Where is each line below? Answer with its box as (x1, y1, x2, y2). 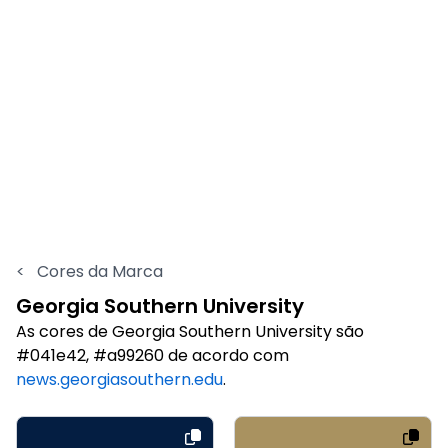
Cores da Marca (33, 259, 163, 283)
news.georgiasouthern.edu (16, 367, 223, 391)
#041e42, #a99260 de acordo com (16, 343, 289, 367)
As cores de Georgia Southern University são (16, 319, 364, 343)
